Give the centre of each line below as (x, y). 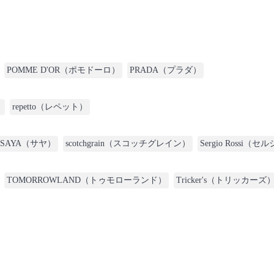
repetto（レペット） (50, 107)
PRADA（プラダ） (165, 70)
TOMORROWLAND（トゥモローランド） (87, 180)
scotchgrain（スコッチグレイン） (128, 143)
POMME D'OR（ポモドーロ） (63, 70)
